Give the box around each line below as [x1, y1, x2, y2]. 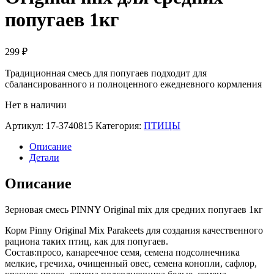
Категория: [95, 120, 144, 131]
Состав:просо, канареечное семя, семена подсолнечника [5, 246, 240, 257]
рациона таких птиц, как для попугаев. [5, 235, 168, 246]
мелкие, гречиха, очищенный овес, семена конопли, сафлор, [5, 257, 257, 268]
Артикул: [5, 120, 46, 131]
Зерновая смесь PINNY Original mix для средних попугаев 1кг [5, 204, 263, 215]
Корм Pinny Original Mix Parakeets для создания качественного [5, 224, 263, 235]
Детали [29, 152, 59, 163]
